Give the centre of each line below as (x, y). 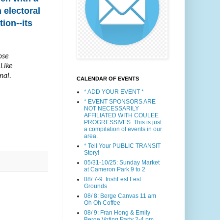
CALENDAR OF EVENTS (108, 79)
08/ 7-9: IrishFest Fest (112, 179)
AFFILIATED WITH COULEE (121, 115)
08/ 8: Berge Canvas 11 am (120, 196)
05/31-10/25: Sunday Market (122, 163)
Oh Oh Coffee (102, 203)
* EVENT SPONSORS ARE (120, 102)
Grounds (96, 186)
